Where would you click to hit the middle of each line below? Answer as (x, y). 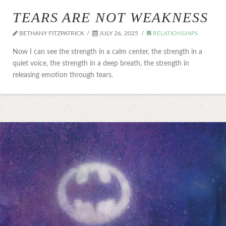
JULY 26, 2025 (118, 33)
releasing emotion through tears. (63, 75)
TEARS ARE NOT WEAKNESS (110, 17)
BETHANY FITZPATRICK (51, 33)
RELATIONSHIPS (175, 33)
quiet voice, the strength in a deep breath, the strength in (101, 64)
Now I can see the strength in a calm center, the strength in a (107, 52)
